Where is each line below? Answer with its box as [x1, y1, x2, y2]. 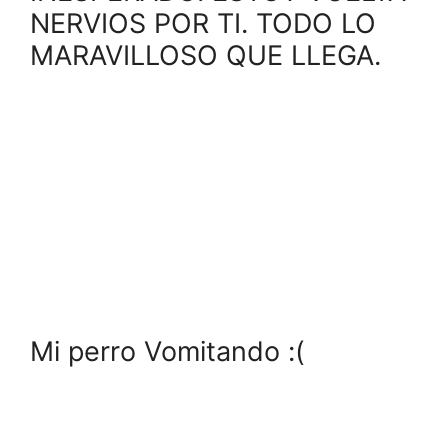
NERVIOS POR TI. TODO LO [30, 7, 376, 41]
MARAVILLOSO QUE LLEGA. [30, 39, 381, 73]
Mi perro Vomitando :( [30, 334, 305, 368]
